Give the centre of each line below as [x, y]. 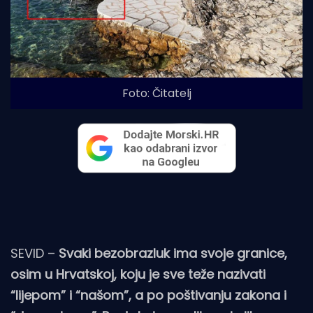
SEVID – [35, 254]
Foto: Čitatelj [156, 94]
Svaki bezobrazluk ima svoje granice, [173, 254]
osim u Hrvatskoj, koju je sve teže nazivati [138, 275]
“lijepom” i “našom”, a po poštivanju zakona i [148, 296]
